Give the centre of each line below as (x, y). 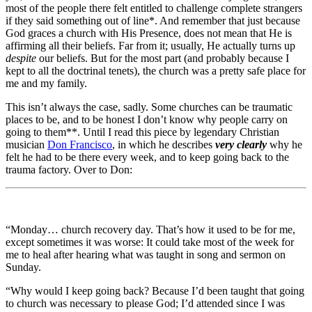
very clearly (241, 144)
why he (284, 144)
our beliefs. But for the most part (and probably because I (163, 58)
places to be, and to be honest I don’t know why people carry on (147, 119)
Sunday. (23, 267)
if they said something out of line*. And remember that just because (153, 20)
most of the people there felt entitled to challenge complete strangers (154, 8)
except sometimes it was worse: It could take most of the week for (150, 242)
